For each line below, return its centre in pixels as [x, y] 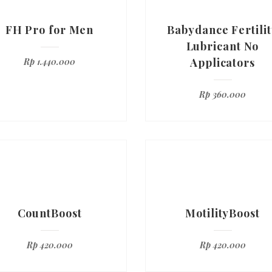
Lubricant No [223, 46]
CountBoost [49, 213]
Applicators [223, 63]
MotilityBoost [223, 213]
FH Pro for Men [49, 30]
